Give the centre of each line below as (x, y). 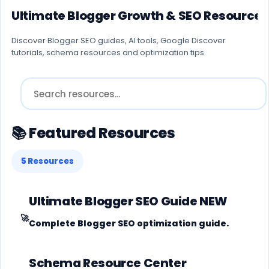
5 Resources (47, 162)
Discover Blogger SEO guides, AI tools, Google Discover (119, 41)
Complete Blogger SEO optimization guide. (129, 224)
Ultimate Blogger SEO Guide (114, 201)
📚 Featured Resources (93, 133)
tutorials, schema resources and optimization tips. (109, 53)
